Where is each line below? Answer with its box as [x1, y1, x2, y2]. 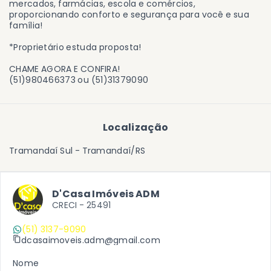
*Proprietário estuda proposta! [9, 41, 142, 53]
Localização [102, 120, 169, 134]
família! [9, 19, 43, 31]
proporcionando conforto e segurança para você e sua [9, 8, 250, 21]
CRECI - [52, 199, 87, 211]
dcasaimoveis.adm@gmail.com [21, 233, 160, 246]
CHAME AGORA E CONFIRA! [9, 63, 120, 75]
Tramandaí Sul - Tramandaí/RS [9, 145, 146, 157]
